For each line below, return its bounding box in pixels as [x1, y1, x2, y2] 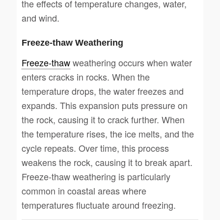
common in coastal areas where [21, 184, 146, 197]
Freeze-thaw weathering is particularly [21, 169, 170, 183]
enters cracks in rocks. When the [21, 70, 150, 83]
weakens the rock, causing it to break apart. [21, 155, 192, 168]
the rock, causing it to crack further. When [21, 112, 185, 126]
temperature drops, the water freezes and [21, 84, 184, 97]
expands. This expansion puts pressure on [21, 98, 188, 111]
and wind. [21, 11, 59, 25]
